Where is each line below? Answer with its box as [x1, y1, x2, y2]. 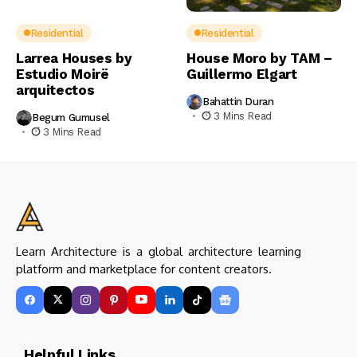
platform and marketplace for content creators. [16, 261, 272, 277]
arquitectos [16, 81, 95, 98]
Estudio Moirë [16, 65, 109, 82]
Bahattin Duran [202, 96, 274, 108]
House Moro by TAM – [186, 49, 332, 66]
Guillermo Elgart [186, 65, 297, 82]
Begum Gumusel [32, 112, 110, 124]
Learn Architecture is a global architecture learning [16, 243, 301, 259]
